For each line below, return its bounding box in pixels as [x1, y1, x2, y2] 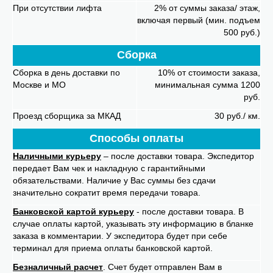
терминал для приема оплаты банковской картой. [13, 243, 213, 253]
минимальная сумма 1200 [155, 80, 260, 90]
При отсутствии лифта [13, 3, 102, 13]
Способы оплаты [90, 132, 183, 145]
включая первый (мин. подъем [137, 15, 260, 26]
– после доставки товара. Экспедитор [101, 151, 254, 161]
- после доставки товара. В [134, 207, 244, 217]
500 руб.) [224, 27, 260, 38]
